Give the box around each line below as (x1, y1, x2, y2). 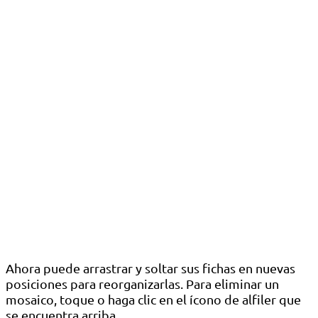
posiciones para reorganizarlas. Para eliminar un (6, 276, 279, 292)
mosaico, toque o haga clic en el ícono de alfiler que (6, 292, 301, 307)
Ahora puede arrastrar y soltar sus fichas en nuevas (6, 261, 295, 276)
